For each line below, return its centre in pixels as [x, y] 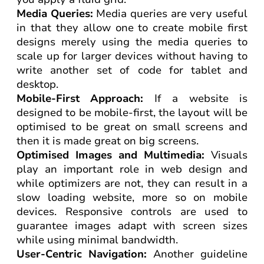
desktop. [37, 84]
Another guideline [200, 254]
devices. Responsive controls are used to [132, 212]
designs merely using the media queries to [132, 42]
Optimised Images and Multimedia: [110, 155]
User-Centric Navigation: [85, 254]
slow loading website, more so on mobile [132, 197]
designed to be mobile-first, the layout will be [132, 113]
